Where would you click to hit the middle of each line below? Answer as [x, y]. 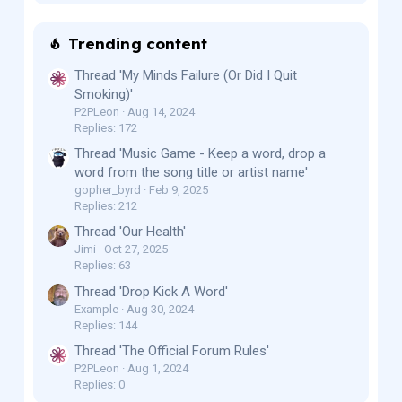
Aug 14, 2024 [161, 111]
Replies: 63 [102, 266]
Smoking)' [103, 94]
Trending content [138, 44]
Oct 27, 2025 [135, 249]
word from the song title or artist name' [191, 173]
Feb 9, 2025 [178, 190]
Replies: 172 [105, 127]
